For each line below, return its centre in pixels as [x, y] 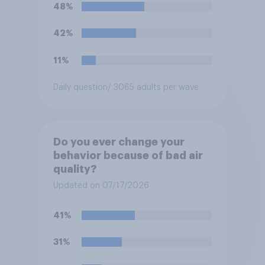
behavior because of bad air [128, 156]
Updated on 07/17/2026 [101, 186]
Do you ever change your [119, 142]
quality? [75, 169]
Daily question [80, 87]
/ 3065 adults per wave [153, 87]
